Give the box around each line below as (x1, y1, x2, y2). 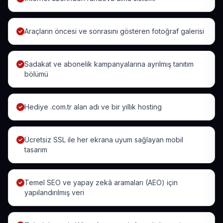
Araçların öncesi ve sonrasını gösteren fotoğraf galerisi (24, 27, 204, 35)
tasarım (24, 145, 47, 154)
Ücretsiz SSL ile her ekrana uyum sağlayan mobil (24, 135, 183, 144)
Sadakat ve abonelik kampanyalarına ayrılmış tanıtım (24, 60, 194, 68)
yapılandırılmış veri (24, 188, 84, 197)
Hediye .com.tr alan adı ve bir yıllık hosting (24, 103, 162, 111)
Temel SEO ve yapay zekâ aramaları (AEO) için (24, 178, 178, 187)
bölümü (24, 70, 48, 78)
